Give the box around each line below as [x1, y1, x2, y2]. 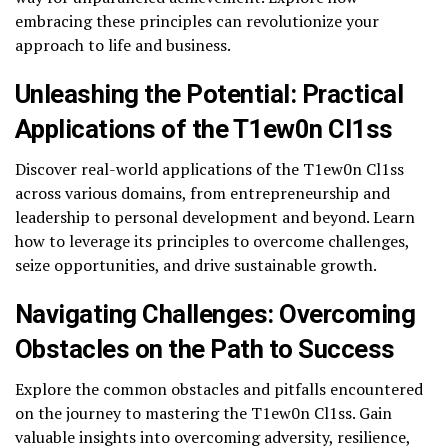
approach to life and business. [15, 34, 231, 57]
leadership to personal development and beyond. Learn [15, 206, 415, 229]
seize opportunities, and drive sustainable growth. [15, 254, 377, 277]
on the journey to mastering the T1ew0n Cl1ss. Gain [15, 402, 392, 425]
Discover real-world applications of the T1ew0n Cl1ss [15, 158, 404, 181]
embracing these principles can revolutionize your [15, 10, 379, 33]
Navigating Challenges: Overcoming [15, 299, 416, 330]
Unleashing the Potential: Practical [15, 79, 404, 110]
